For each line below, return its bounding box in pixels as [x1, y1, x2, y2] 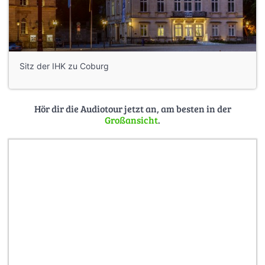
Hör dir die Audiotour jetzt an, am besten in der [34, 102, 231, 115]
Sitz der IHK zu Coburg [20, 60, 109, 71]
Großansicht [105, 113, 158, 126]
